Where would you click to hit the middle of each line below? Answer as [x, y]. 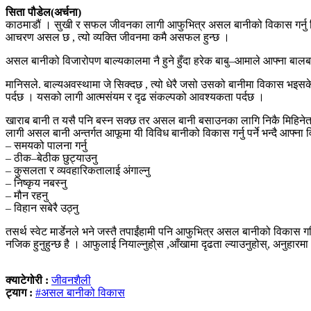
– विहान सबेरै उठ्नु [42, 208]
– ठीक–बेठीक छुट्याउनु [51, 158]
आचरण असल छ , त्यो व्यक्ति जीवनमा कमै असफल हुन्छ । [118, 37]
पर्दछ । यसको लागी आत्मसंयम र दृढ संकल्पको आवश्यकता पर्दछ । [135, 96]
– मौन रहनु [27, 195]
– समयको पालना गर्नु [46, 145]
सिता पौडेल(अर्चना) [43, 12]
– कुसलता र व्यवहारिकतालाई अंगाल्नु [78, 170]
